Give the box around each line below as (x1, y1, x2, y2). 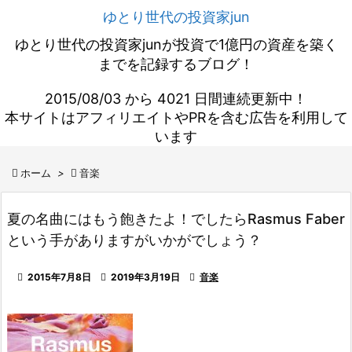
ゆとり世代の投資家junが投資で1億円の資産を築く (14, 36, 338, 53)
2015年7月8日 (27, 271, 91, 283)
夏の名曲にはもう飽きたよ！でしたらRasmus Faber (7, 211, 345, 227)
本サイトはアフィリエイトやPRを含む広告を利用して (4, 109, 348, 126)
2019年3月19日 (111, 271, 180, 283)
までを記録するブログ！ (98, 56, 254, 72)
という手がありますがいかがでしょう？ (7, 232, 262, 248)
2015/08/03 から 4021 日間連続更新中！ (45, 90, 307, 107)
